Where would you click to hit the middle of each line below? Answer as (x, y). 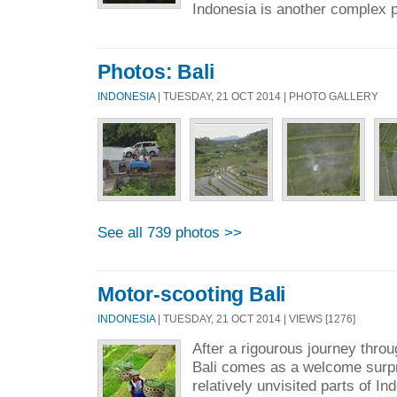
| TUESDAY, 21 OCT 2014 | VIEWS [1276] (255, 318)
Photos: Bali (156, 72)
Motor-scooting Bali (192, 295)
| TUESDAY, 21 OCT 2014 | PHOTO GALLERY (267, 97)
